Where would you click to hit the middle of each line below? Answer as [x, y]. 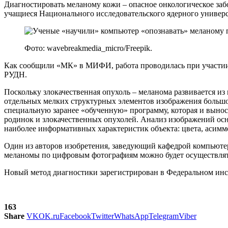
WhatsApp [131, 216]
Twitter [103, 216]
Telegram [164, 216]
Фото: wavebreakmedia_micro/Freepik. [88, 48]
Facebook [75, 216]
